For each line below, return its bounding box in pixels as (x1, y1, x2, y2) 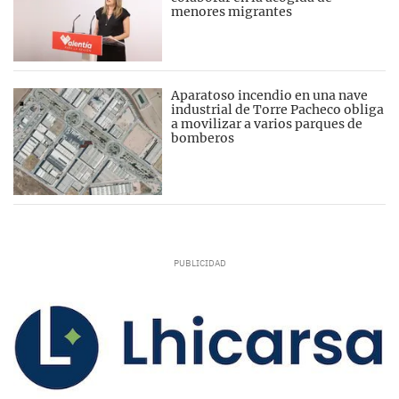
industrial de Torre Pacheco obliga (171, 101, 385, 118)
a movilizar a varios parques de (171, 115, 363, 132)
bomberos (171, 129, 235, 146)
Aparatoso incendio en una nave (171, 86, 369, 103)
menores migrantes (171, 4, 293, 20)
